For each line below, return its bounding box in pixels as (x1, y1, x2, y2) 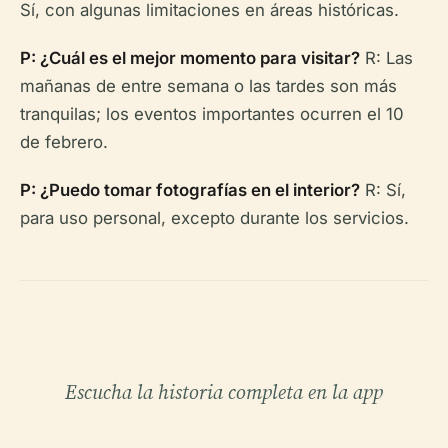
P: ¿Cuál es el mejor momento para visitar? (20, 47, 360, 68)
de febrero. (20, 131, 108, 152)
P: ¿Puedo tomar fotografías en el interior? (20, 179, 360, 200)
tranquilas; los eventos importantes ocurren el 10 (20, 103, 404, 124)
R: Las (360, 47, 413, 68)
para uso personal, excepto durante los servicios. (20, 207, 409, 228)
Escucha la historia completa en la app (65, 377, 383, 406)
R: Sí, (360, 179, 406, 200)
